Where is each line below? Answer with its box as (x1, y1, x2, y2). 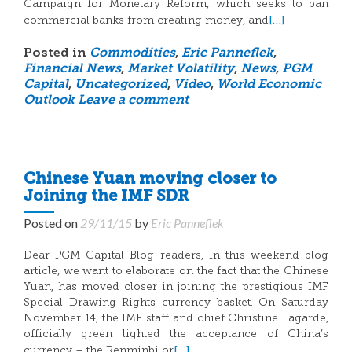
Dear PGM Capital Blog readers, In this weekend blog (24, 250, 328, 262)
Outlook (24, 94, 75, 107)
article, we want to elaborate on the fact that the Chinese (24, 266, 328, 277)
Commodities (90, 47, 175, 60)
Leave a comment (78, 94, 189, 107)
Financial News (24, 63, 121, 75)
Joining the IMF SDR (24, 189, 189, 205)
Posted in (24, 47, 90, 60)
